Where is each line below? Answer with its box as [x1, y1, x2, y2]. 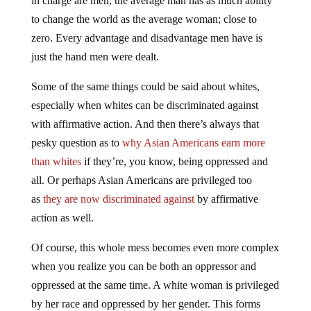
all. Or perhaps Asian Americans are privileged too [31, 174, 252, 187]
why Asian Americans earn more [121, 137, 265, 149]
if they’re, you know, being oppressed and [83, 155, 268, 168]
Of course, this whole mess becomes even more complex [31, 242, 279, 254]
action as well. [31, 212, 94, 224]
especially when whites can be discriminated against [31, 99, 258, 112]
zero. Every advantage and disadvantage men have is [31, 32, 262, 44]
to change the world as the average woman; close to [31, 13, 257, 26]
